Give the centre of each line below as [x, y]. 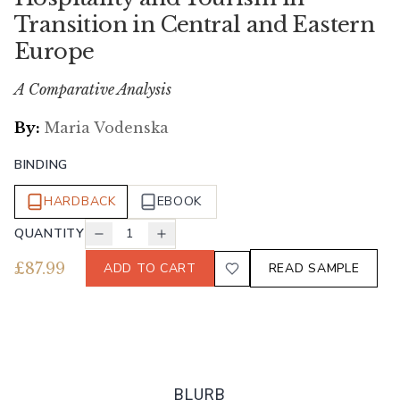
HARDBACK [80, 202]
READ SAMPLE [314, 269]
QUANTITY [50, 234]
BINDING [41, 165]
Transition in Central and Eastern [195, 25]
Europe [54, 52]
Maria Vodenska [107, 128]
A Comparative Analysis [93, 90]
